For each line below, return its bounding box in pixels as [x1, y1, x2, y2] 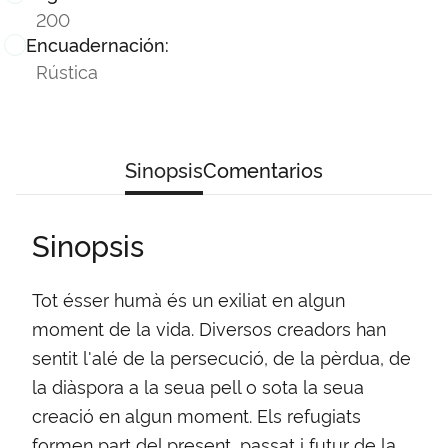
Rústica [36, 58, 98, 84]
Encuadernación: [26, 32, 169, 57]
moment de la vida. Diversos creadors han [32, 316, 386, 341]
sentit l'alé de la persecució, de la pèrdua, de [32, 345, 411, 370]
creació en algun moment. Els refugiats [32, 403, 361, 428]
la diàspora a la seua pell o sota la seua [32, 374, 364, 399]
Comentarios [203, 155, 323, 184]
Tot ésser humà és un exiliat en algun [32, 287, 345, 312]
